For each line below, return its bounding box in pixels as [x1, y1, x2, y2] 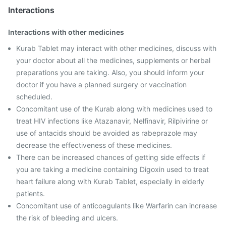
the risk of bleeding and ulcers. [16, 213, 118, 222]
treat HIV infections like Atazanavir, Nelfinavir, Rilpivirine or [16, 117, 208, 125]
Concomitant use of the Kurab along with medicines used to [16, 104, 212, 113]
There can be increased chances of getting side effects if [16, 153, 205, 161]
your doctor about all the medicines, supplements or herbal [16, 56, 210, 65]
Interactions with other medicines [8, 28, 124, 36]
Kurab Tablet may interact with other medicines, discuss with [16, 44, 216, 52]
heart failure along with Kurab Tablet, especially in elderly [16, 177, 204, 186]
